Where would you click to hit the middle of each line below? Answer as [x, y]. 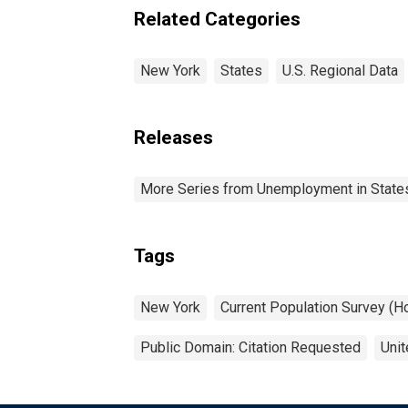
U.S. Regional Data [340, 70]
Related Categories [217, 19]
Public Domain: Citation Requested [250, 347]
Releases [173, 137]
